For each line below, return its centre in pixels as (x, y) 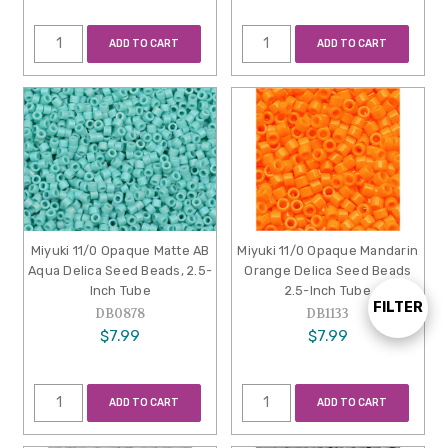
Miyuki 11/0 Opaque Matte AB (120, 250)
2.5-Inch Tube (327, 290)
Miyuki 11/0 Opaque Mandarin (328, 250)
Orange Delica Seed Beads (328, 270)
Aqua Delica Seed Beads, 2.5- (120, 270)
